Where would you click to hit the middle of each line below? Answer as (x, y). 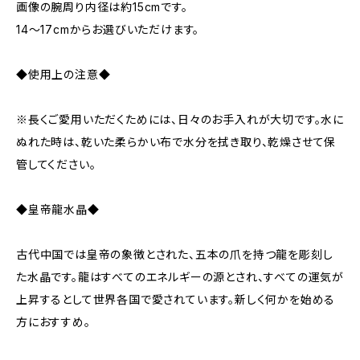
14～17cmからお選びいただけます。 (108, 29)
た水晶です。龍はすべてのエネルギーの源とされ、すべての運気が (180, 277)
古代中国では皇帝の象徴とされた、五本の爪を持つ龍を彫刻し (175, 254)
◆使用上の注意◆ (63, 74)
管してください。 (56, 164)
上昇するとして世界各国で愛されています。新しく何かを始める (176, 299)
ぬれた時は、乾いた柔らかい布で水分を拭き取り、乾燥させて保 (176, 142)
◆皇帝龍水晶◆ (58, 209)
